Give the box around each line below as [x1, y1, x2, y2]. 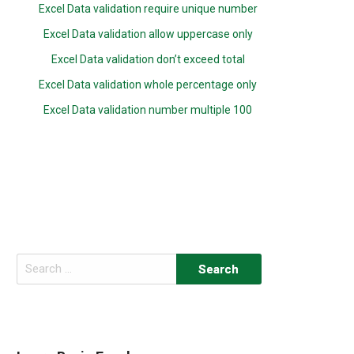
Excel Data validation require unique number [38, 2, 258, 15]
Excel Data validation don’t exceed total [51, 53, 245, 66]
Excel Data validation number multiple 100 [43, 104, 253, 116]
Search [16, 255, 52, 269]
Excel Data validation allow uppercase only [43, 28, 253, 40]
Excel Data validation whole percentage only [39, 78, 258, 91]
